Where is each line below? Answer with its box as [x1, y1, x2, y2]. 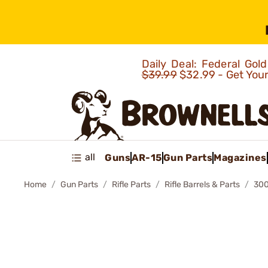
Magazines [214, 151, 267, 163]
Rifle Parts [112, 179, 151, 190]
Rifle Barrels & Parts [165, 179, 240, 190]
